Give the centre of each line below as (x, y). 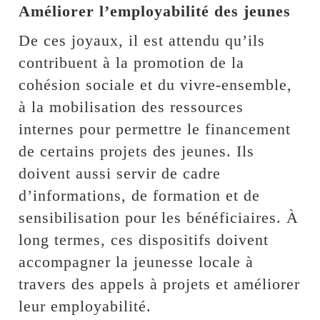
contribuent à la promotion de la (132, 62)
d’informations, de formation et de (140, 195)
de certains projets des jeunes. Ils (137, 151)
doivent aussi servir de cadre (120, 173)
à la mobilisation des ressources (131, 106)
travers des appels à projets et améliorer (160, 284)
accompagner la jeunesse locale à (136, 261)
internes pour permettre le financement (155, 129)
